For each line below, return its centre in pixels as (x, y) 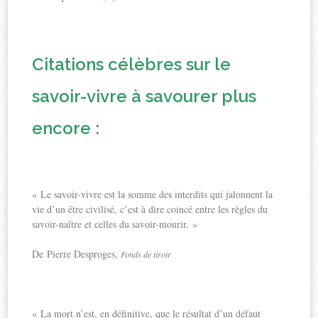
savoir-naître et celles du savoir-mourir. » (115, 224)
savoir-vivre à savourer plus (144, 96)
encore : (66, 128)
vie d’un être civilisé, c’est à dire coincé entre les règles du (150, 209)
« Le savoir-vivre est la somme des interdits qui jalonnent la (153, 194)
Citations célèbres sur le (132, 64)
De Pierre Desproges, (77, 253)
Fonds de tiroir (146, 254)
